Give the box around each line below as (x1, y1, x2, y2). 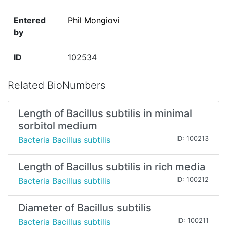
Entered (14, 15, 46, 26)
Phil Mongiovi (68, 15, 120, 26)
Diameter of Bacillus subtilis (18, 202, 152, 214)
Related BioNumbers (8, 79, 105, 92)
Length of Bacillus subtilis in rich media (18, 161, 205, 173)
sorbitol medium (18, 120, 97, 132)
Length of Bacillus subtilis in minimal (18, 107, 192, 120)
